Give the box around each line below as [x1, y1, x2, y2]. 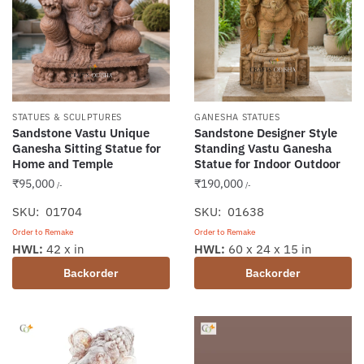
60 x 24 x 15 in [225, 241, 312, 258]
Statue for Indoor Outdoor [194, 156, 340, 172]
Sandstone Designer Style [194, 125, 337, 141]
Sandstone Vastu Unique [12, 125, 149, 141]
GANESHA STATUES [194, 111, 280, 123]
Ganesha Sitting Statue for [12, 141, 161, 157]
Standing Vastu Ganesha [194, 141, 331, 157]
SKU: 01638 [194, 204, 264, 220]
